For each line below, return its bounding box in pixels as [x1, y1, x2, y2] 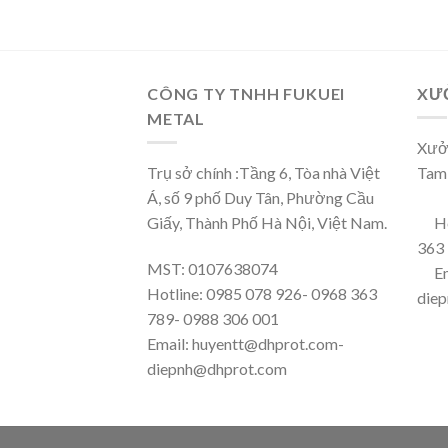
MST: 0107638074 [147, 259, 278, 279]
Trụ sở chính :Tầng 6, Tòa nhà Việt [147, 163, 380, 183]
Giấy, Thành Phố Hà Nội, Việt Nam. [147, 213, 387, 233]
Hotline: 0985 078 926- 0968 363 [147, 284, 377, 304]
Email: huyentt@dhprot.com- [147, 334, 344, 354]
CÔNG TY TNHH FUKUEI [147, 83, 346, 103]
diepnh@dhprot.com [147, 359, 287, 379]
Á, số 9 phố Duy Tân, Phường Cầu [147, 188, 374, 208]
